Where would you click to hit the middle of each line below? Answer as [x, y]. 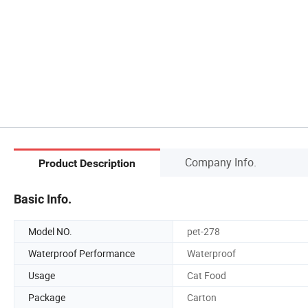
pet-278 [203, 231]
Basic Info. [43, 199]
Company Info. [221, 162]
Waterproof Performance [81, 253]
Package [47, 297]
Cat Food [207, 275]
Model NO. [50, 231]
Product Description [87, 164]
